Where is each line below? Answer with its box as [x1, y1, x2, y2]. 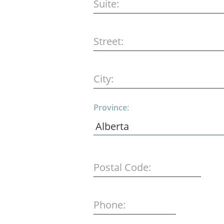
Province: [93, 102, 129, 113]
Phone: [93, 198, 125, 211]
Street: [93, 34, 123, 48]
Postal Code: [93, 160, 151, 174]
